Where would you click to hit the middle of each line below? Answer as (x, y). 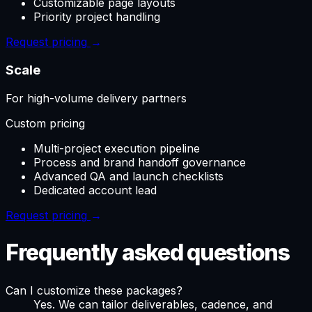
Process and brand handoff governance (140, 162)
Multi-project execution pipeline (117, 148)
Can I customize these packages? (94, 290)
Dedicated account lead (95, 190)
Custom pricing (45, 123)
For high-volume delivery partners (96, 98)
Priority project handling (97, 17)
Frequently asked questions (148, 253)
